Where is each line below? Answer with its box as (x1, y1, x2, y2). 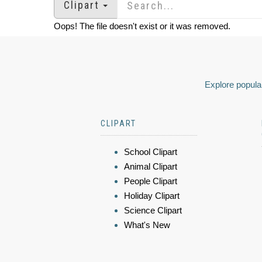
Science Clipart (124, 205, 182, 215)
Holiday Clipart (124, 191, 180, 201)
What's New (124, 220, 170, 230)
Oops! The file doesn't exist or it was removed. (54, 21, 230, 31)
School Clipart (124, 147, 177, 157)
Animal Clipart (124, 161, 177, 171)
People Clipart (124, 176, 177, 186)
